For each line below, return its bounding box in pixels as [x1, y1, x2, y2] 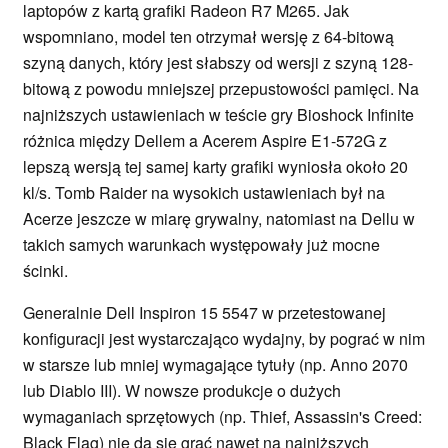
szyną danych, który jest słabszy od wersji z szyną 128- [23, 51, 413, 75]
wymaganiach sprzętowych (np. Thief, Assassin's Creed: [23, 405, 422, 429]
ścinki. [23, 259, 72, 283]
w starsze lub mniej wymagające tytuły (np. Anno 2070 [23, 353, 408, 377]
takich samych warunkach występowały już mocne [23, 233, 380, 257]
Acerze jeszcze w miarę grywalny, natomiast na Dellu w [23, 207, 415, 231]
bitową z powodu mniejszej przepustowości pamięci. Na [23, 77, 419, 101]
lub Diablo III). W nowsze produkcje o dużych [23, 379, 341, 403]
